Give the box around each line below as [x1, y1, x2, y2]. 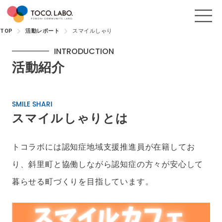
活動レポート [25, 27, 60, 34]
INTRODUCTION [54, 45, 114, 57]
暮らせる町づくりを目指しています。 [11, 176, 154, 186]
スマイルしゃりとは [11, 111, 129, 125]
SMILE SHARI [11, 99, 53, 109]
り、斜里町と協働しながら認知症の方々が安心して [11, 159, 204, 169]
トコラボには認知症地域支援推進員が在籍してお [11, 142, 195, 152]
